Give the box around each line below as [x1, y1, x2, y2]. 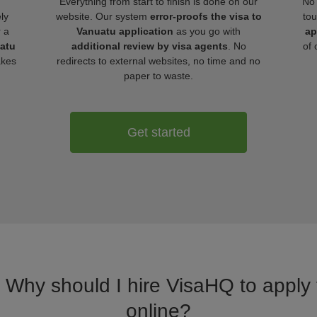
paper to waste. [124, 70, 193, 81]
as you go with [173, 25, 241, 37]
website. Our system [55, 11, 150, 22]
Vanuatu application [76, 25, 173, 37]
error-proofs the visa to [149, 11, 262, 22]
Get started [127, 125, 190, 139]
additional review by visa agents [71, 40, 228, 52]
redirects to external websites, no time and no [57, 55, 260, 67]
